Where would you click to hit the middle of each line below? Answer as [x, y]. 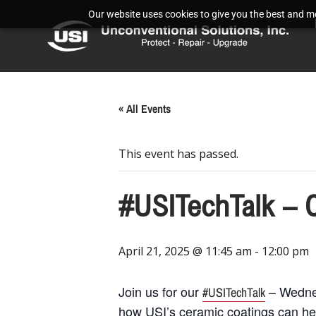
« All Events [145, 109]
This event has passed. [178, 154]
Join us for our [160, 291]
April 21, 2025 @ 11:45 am [185, 251]
